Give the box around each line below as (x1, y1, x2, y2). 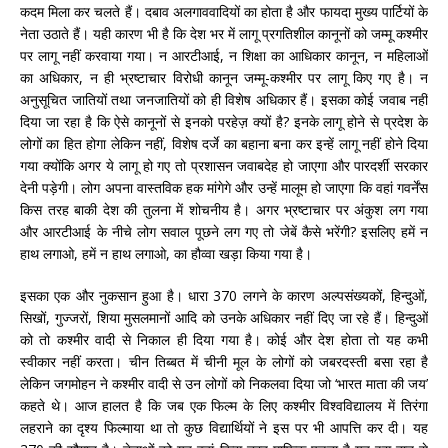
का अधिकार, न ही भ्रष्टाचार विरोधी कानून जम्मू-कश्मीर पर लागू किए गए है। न (20, 67, 428, 87)
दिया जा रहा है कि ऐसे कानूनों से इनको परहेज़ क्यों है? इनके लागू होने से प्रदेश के (20, 111, 428, 131)
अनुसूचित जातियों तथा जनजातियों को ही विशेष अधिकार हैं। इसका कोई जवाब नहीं (20, 89, 428, 109)
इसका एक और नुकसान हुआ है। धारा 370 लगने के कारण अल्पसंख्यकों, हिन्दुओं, (20, 285, 428, 305)
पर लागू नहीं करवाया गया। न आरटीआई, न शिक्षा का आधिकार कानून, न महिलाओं (20, 45, 428, 65)
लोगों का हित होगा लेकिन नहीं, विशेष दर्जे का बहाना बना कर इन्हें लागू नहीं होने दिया (20, 133, 428, 153)
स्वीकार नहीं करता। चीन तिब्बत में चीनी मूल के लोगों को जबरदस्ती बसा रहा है (20, 351, 428, 371)
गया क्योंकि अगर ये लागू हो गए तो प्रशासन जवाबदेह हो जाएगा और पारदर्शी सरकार (20, 155, 428, 175)
